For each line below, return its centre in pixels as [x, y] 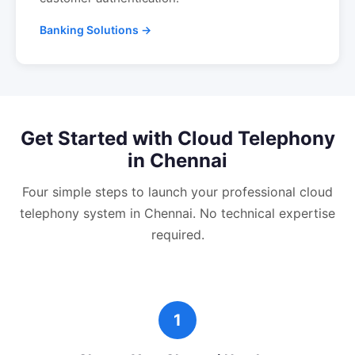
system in [112, 213]
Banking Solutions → [95, 30]
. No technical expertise [264, 213]
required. [177, 235]
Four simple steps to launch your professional [161, 192]
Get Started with [99, 138]
